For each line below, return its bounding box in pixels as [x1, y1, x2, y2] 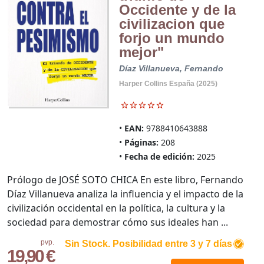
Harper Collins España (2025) [118, 79, 217, 88]
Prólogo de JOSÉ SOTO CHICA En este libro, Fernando [7, 173, 243, 186]
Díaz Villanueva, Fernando [118, 63, 223, 73]
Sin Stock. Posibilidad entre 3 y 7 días [64, 238, 232, 249]
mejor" [118, 44, 164, 60]
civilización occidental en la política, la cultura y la [7, 201, 225, 214]
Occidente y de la [118, 1, 236, 18]
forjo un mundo [118, 29, 225, 46]
